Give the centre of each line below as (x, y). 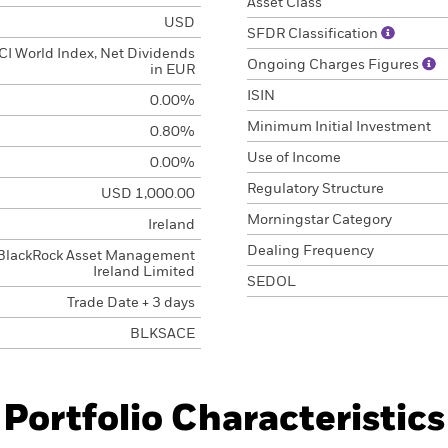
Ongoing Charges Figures (334, 65)
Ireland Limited (143, 272)
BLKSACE (162, 334)
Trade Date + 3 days (130, 303)
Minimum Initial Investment (339, 127)
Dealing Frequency (310, 251)
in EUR (172, 70)
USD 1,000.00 (147, 194)
